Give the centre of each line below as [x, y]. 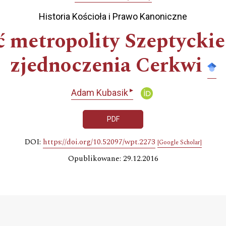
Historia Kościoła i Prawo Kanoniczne [113, 16]
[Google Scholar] [179, 143]
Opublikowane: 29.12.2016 [113, 159]
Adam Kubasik [99, 92]
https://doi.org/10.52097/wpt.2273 [99, 142]
